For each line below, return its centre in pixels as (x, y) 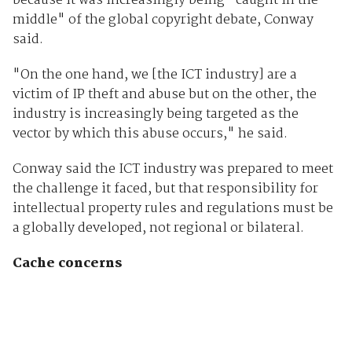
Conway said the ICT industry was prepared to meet (172, 169)
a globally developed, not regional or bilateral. (158, 228)
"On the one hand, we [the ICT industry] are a (154, 75)
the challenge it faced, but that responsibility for (165, 189)
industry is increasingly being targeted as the (155, 114)
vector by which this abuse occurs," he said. (150, 134)
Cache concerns (67, 263)
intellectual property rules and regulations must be (172, 208)
